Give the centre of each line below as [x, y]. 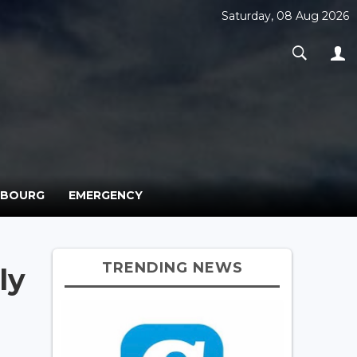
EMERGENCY [106, 195]
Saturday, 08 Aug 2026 [285, 16]
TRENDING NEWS [172, 267]
